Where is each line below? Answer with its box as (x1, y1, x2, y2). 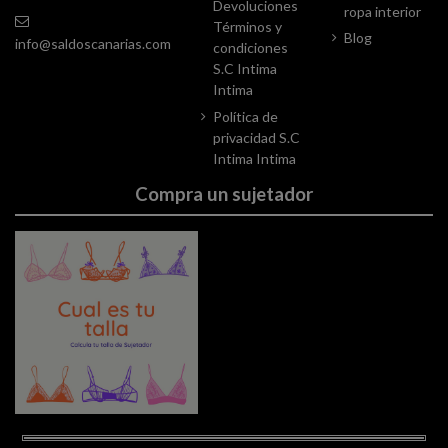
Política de (213, 107, 278, 125)
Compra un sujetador (135, 182, 313, 205)
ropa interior (344, 2, 421, 20)
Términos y (213, 17, 282, 35)
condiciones (213, 38, 288, 56)
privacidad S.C (213, 128, 300, 146)
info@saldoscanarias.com (15, 34, 171, 52)
